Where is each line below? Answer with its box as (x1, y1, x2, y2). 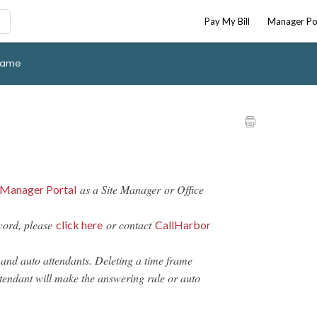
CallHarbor (155, 218, 211, 231)
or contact (103, 217, 155, 232)
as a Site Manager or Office (76, 182, 204, 197)
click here (56, 218, 103, 231)
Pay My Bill (204, 16, 250, 27)
